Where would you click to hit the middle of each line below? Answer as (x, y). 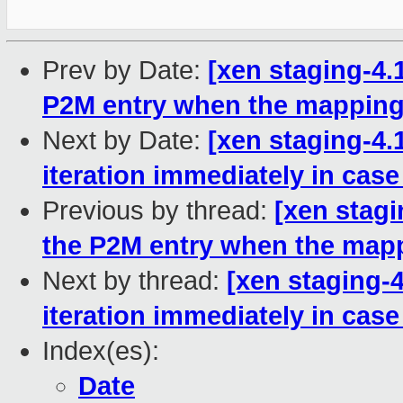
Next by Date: (125, 141)
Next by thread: (134, 281)
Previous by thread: (158, 211)
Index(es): (101, 351)
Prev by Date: (125, 71)
